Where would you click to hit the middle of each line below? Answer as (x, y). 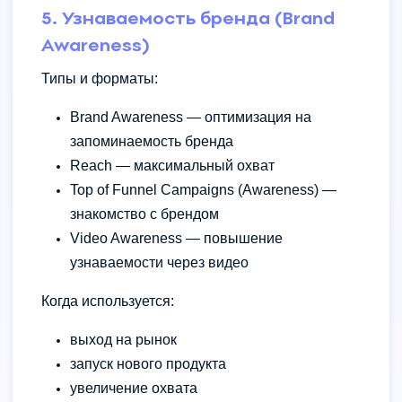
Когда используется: (108, 301)
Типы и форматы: (100, 78)
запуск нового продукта (148, 363)
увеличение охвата (134, 388)
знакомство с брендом (144, 214)
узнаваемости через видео (159, 262)
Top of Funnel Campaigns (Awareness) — (203, 189)
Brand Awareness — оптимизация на (191, 117)
